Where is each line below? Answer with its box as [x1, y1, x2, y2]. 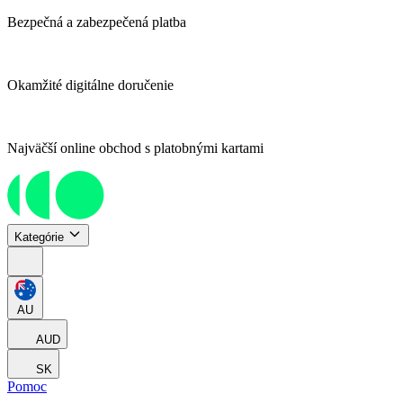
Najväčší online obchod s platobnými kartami [7, 140, 264, 156]
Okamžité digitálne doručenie [7, 77, 174, 93]
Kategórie [14, 230, 64, 245]
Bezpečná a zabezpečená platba [7, 14, 186, 30]
